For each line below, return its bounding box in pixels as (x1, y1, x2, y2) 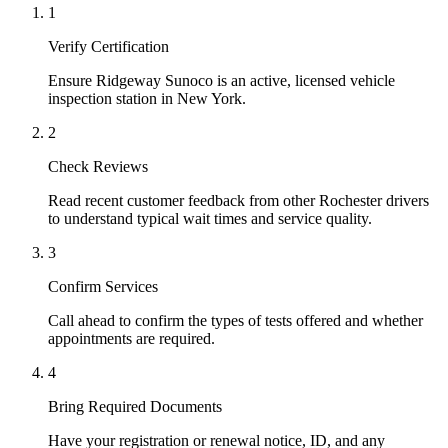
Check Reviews (48, 157, 148, 175)
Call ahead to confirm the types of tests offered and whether (48, 311, 423, 329)
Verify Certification (48, 37, 169, 55)
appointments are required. (48, 329, 215, 347)
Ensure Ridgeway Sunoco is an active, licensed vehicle (48, 71, 395, 89)
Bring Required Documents (48, 397, 222, 415)
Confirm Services (48, 277, 158, 295)
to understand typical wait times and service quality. (48, 209, 372, 227)
